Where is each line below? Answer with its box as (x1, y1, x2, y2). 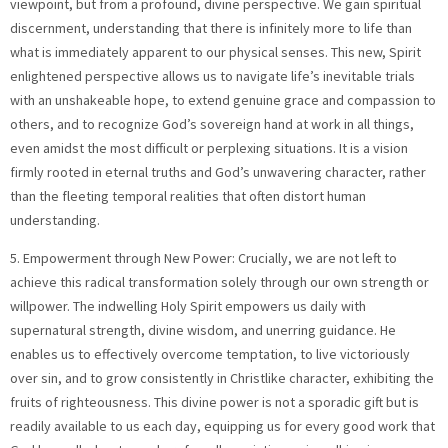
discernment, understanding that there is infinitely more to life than (10, 18, 412, 37)
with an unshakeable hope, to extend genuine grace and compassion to (10, 90, 436, 109)
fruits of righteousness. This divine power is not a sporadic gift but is (10, 393, 419, 412)
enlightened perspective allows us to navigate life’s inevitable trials (10, 66, 415, 85)
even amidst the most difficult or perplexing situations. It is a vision (10, 138, 408, 157)
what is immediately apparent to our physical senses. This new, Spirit (10, 42, 421, 61)
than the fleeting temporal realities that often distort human (10, 186, 366, 205)
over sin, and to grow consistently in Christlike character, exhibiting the (10, 369, 434, 388)
